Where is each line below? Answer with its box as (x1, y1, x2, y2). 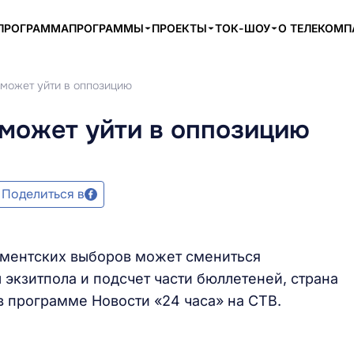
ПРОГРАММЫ (69, 21, 144, 35)
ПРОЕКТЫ (152, 21, 207, 35)
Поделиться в (2, 186, 85, 202)
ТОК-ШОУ (215, 21, 270, 35)
